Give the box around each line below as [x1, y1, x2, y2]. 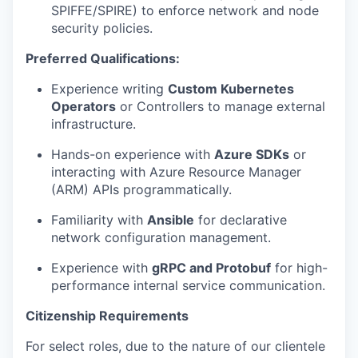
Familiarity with [51, 212, 147, 229]
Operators [51, 98, 116, 115]
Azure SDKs [214, 146, 289, 163]
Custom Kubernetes [168, 81, 294, 97]
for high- [271, 260, 328, 276]
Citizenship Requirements [26, 308, 189, 324]
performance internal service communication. [51, 277, 325, 294]
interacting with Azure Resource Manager [51, 164, 301, 181]
